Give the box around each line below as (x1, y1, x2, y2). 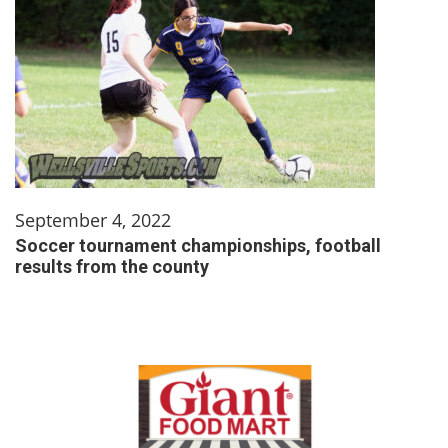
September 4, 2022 (15, 207, 171, 232)
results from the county (15, 255, 209, 277)
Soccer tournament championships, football (15, 234, 381, 256)
